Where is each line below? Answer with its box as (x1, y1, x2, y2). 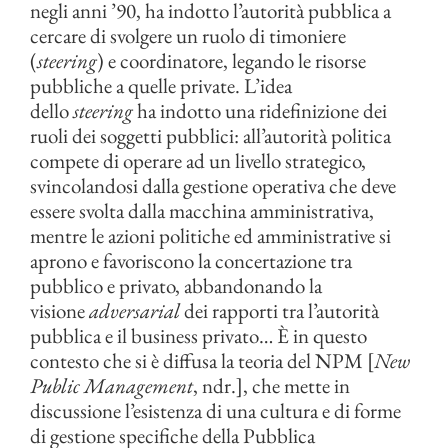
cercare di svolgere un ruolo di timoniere (30, 22, 346, 50)
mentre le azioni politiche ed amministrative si (30, 222, 391, 250)
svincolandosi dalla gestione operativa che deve (30, 172, 396, 200)
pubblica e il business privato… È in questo (30, 322, 367, 350)
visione (30, 297, 89, 325)
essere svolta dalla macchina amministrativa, (30, 197, 374, 225)
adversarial (89, 297, 180, 325)
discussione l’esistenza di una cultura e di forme (30, 397, 401, 425)
